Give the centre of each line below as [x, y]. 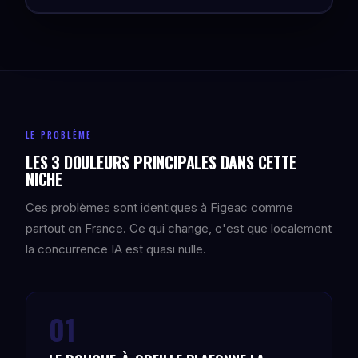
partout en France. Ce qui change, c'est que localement [179, 228]
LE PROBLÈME [59, 135]
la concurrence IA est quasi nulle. [116, 249]
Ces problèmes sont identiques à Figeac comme [159, 207]
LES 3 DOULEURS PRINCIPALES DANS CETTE [161, 162]
